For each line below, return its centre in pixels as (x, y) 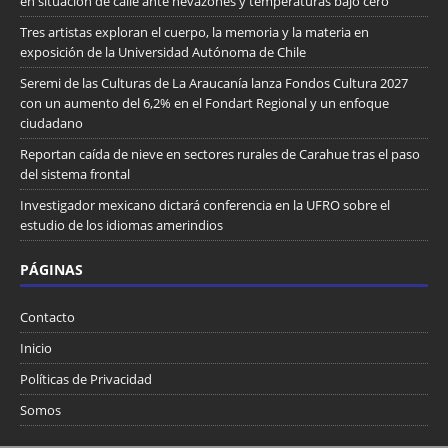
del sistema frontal (75, 173)
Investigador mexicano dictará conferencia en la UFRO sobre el (205, 204)
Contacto (47, 316)
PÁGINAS (51, 269)
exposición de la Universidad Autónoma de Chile (163, 51)
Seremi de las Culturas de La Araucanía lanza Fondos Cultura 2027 (214, 82)
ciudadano (51, 122)
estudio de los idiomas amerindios (121, 224)
